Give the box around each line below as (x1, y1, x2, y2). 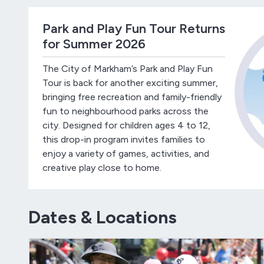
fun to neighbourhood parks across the (42, 105, 209, 117)
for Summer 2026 (42, 35, 146, 52)
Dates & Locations (28, 206, 177, 228)
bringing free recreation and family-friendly (42, 91, 222, 103)
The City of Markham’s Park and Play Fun (42, 62, 213, 74)
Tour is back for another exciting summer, (42, 77, 218, 88)
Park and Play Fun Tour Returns (42, 20, 225, 37)
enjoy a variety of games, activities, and (42, 147, 209, 159)
